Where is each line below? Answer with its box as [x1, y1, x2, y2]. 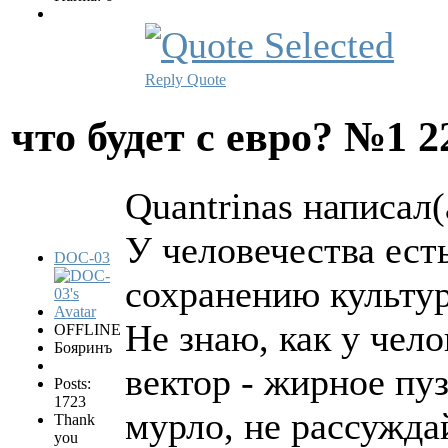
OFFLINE [54, 320, 121, 338]
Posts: [54, 374, 91, 392]
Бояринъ [54, 338, 112, 356]
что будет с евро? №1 [11, 113, 418, 160]
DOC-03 [54, 248, 110, 266]
